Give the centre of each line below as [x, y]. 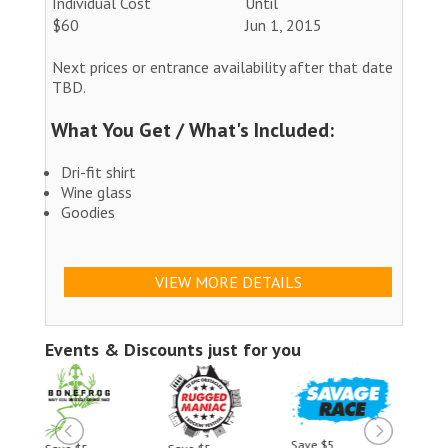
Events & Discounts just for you [173, 349]
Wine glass [96, 191]
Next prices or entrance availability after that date [222, 66]
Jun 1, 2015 [283, 24]
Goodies [88, 211]
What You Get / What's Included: [192, 129]
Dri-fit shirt [98, 171]
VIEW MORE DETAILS [228, 281]
